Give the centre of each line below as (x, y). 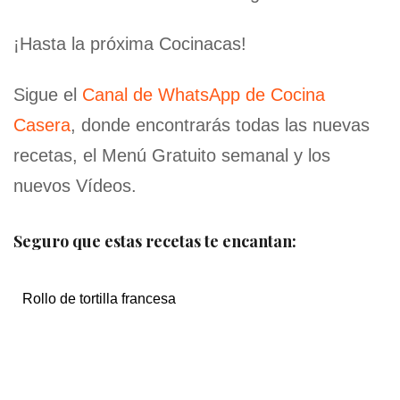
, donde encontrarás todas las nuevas (220, 125)
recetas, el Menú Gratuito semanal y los (172, 155)
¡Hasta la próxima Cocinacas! (130, 43)
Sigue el (48, 94)
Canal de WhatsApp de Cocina (204, 94)
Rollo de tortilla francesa (99, 298)
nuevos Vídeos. (75, 185)
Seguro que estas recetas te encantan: (155, 241)
